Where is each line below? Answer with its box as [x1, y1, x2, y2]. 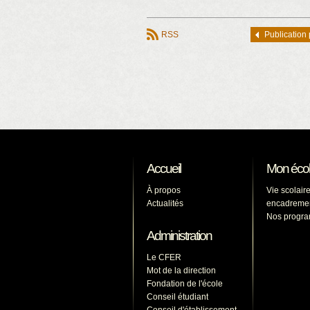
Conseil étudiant [147, 292, 208, 302]
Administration [147, 228, 212, 243]
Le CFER [147, 253, 181, 262]
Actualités [147, 199, 183, 208]
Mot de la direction [147, 266, 216, 275]
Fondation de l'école [147, 279, 223, 289]
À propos [147, 185, 181, 195]
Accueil [147, 161, 181, 176]
